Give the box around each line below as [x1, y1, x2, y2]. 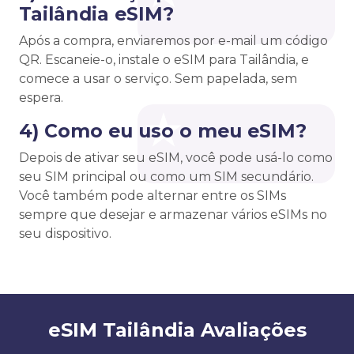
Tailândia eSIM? [19, 2, 174, 26]
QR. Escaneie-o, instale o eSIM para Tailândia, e [19, 52, 309, 68]
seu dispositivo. [19, 226, 111, 242]
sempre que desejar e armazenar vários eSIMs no [19, 207, 327, 223]
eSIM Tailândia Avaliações [47, 318, 307, 342]
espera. [19, 90, 63, 106]
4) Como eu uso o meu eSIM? [19, 119, 307, 143]
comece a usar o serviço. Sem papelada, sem [19, 71, 297, 87]
